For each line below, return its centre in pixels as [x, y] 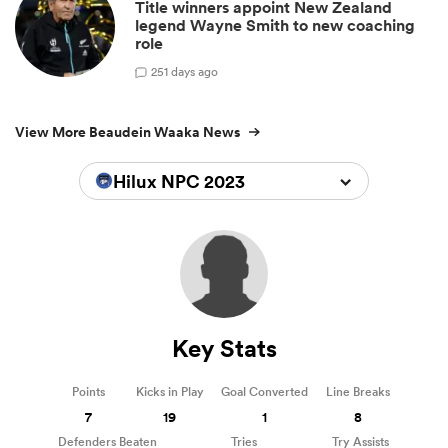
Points [88, 392]
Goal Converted [265, 392]
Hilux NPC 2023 [179, 181]
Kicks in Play [169, 392]
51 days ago [187, 71]
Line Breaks [357, 392]
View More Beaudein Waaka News [127, 132]
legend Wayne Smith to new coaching [275, 26]
